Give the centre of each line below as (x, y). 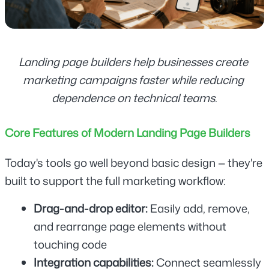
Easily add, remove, (200, 208)
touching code (70, 244)
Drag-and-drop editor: (92, 208)
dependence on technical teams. (134, 98)
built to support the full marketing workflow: (115, 180)
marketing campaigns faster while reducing (133, 80)
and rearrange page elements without (130, 226)
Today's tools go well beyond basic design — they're (134, 162)
